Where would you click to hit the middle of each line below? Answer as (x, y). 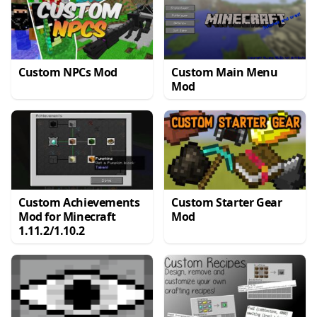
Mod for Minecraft (67, 217)
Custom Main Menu (225, 72)
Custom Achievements (79, 202)
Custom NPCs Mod (68, 72)
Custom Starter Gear (227, 202)
